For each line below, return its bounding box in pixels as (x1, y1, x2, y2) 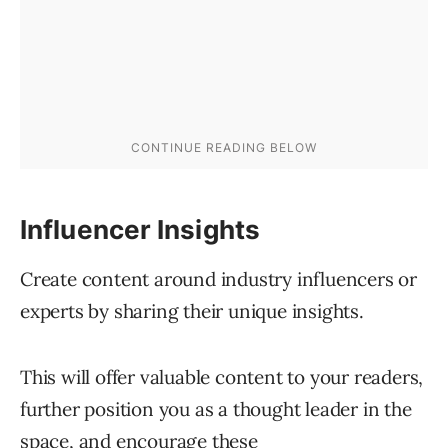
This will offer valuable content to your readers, (20, 365, 424, 390)
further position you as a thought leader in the (20, 397, 412, 422)
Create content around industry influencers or (20, 267, 417, 292)
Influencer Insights (20, 214, 260, 246)
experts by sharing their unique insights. (20, 299, 364, 324)
